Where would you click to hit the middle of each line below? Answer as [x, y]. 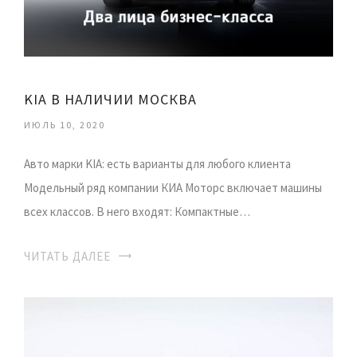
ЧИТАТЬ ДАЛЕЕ [67, 257]
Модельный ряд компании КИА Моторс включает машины [173, 188]
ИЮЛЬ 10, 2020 [65, 125]
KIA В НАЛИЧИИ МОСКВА [110, 100]
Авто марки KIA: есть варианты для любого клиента [157, 164]
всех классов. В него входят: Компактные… [137, 212]
